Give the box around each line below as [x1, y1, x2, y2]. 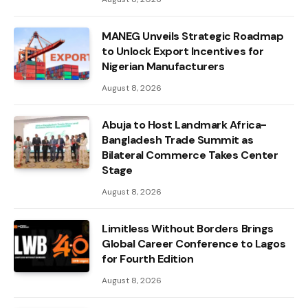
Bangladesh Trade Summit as [102, 132, 254, 147]
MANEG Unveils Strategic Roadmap [102, 28, 284, 43]
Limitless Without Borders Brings [102, 221, 274, 236]
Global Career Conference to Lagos [102, 236, 286, 251]
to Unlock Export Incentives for [102, 43, 264, 58]
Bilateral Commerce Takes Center [102, 147, 278, 162]
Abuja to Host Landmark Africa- [102, 117, 267, 132]
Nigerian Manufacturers [102, 58, 225, 74]
